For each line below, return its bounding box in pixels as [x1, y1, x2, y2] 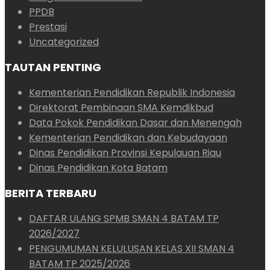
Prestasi [29, 19, 67, 34]
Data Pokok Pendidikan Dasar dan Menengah [29, 115, 242, 130]
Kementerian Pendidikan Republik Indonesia [29, 85, 235, 99]
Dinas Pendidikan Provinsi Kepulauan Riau [29, 145, 221, 160]
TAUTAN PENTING [5, 59, 101, 75]
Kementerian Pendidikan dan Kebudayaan [29, 130, 227, 145]
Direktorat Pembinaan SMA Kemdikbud [29, 100, 213, 115]
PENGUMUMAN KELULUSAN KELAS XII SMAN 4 [29, 241, 234, 256]
